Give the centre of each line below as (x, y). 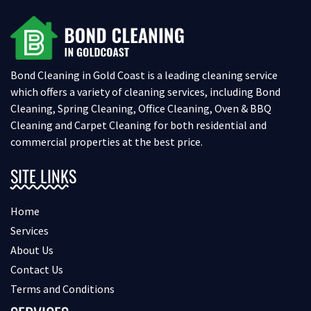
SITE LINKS (43, 176)
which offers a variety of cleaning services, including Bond (145, 92)
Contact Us (37, 270)
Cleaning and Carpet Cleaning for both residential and (138, 125)
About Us (32, 250)
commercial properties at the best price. (107, 142)
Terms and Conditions (62, 289)
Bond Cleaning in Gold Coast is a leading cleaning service (144, 75)
